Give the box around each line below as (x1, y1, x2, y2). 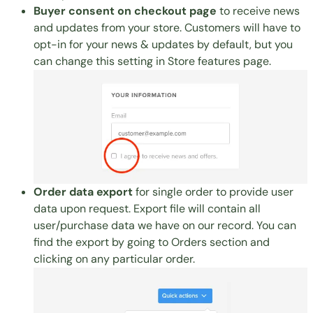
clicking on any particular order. (34, 251, 195, 266)
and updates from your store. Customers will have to (34, 20, 300, 35)
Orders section (171, 234, 247, 249)
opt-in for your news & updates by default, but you (34, 36, 293, 52)
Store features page (168, 53, 269, 68)
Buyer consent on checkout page (34, 3, 217, 18)
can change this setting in (34, 53, 168, 68)
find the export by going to (34, 234, 171, 249)
